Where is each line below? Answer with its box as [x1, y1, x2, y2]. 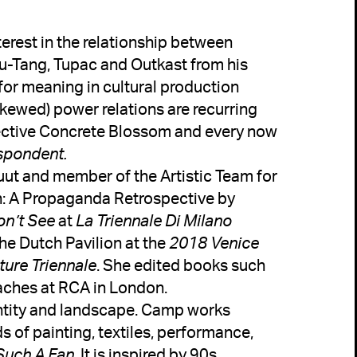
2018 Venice [168, 232, 259, 253]
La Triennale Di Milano [75, 210, 232, 230]
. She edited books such [96, 254, 265, 275]
